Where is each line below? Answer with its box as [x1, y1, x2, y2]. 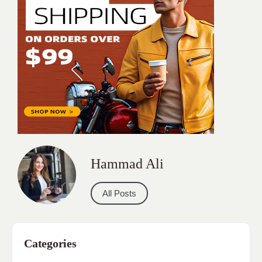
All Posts [102, 188, 136, 198]
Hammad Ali [91, 156, 164, 172]
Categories [24, 236, 77, 250]
